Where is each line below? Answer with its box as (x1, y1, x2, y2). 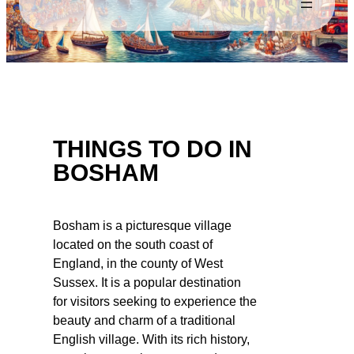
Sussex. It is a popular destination (53, 275, 241, 289)
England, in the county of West (53, 256, 223, 270)
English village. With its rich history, (53, 332, 250, 346)
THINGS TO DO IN (53, 135, 252, 162)
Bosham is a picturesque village (53, 218, 232, 232)
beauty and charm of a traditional (53, 313, 235, 327)
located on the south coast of (53, 237, 213, 251)
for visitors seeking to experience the (53, 294, 257, 308)
